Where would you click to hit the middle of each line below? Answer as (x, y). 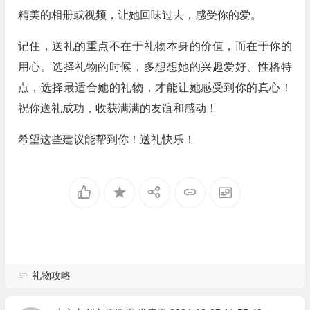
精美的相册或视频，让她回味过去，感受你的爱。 (139, 15)
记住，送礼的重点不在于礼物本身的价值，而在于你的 (155, 46)
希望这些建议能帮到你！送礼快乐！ (106, 139)
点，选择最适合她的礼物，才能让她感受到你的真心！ (155, 88)
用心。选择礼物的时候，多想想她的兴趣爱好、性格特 (155, 67)
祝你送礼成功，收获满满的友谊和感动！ (117, 108)
